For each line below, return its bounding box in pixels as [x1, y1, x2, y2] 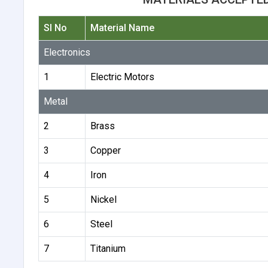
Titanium [90, 242, 126, 254]
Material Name [90, 22, 154, 33]
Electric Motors [90, 71, 154, 83]
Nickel [90, 193, 117, 205]
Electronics [43, 46, 90, 58]
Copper [90, 144, 121, 156]
